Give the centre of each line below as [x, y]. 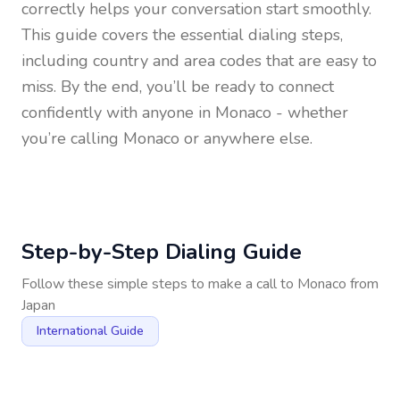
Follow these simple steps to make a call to [159, 284]
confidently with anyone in [118, 112]
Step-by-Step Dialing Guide [162, 252]
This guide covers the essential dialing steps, [182, 35]
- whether [310, 112]
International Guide [90, 331]
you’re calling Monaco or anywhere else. [167, 138]
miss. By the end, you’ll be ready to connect [178, 87]
